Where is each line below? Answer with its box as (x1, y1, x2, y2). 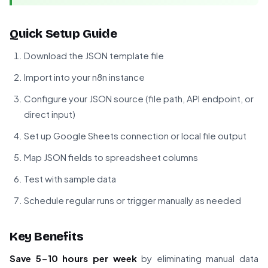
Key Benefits (10, 229, 84, 244)
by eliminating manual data (136, 252, 258, 264)
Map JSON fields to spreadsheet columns (24, 151, 198, 163)
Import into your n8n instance (24, 71, 145, 83)
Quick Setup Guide (10, 26, 117, 41)
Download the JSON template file (24, 50, 164, 62)
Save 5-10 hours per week (10, 252, 137, 264)
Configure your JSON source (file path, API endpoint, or (24, 93, 254, 105)
